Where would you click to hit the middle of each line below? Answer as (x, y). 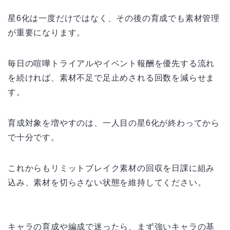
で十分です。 (34, 137)
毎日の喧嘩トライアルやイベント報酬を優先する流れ (111, 63)
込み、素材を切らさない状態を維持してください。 (107, 182)
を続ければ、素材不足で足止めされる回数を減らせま (111, 78)
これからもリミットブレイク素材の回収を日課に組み (111, 168)
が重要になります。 (47, 32)
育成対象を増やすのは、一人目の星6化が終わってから (114, 123)
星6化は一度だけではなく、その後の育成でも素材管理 (114, 18)
